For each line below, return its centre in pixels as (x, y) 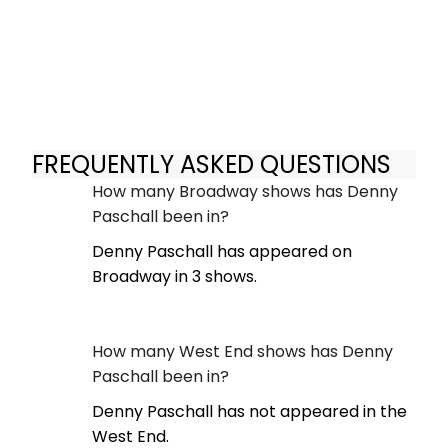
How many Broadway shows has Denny (245, 192)
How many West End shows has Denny (242, 352)
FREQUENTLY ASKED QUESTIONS (211, 164)
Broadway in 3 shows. (174, 277)
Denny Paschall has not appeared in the (249, 412)
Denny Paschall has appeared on (222, 252)
